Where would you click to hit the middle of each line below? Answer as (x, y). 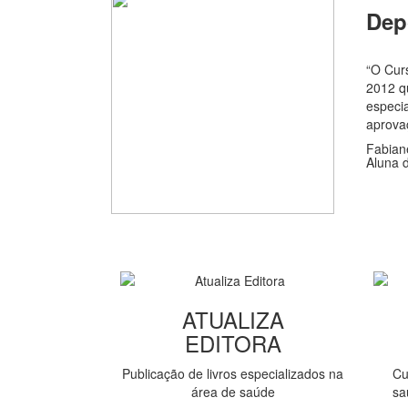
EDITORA (233, 342)
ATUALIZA (233, 319)
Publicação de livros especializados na (233, 373)
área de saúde (233, 391)
